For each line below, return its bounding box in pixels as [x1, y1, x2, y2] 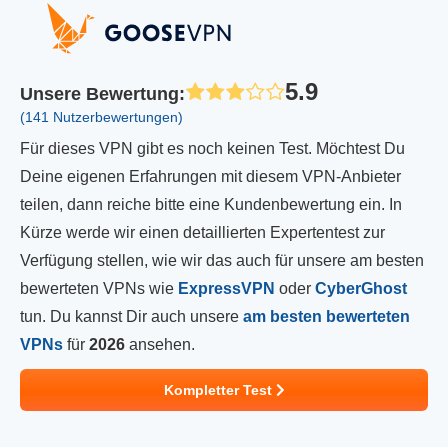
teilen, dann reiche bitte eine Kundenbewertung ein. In [20, 196, 402, 213]
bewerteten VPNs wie [20, 280, 178, 297]
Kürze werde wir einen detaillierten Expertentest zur [20, 224, 385, 241]
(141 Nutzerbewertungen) [20, 109, 183, 125]
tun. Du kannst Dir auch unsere [20, 308, 243, 325]
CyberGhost [315, 280, 407, 297]
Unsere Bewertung [20, 83, 179, 104]
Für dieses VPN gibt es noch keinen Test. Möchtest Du [20, 140, 405, 157]
